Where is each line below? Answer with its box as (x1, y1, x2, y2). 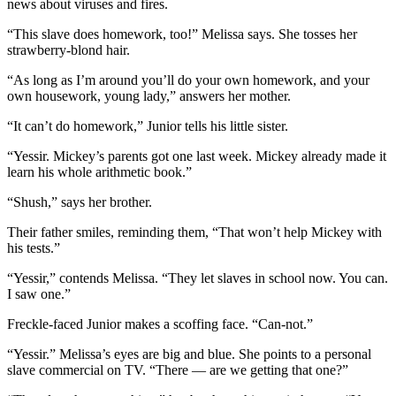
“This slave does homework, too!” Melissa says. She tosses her (7, 27, 357, 42)
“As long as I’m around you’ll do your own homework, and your (7, 72, 369, 88)
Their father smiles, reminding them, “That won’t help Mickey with (7, 225, 382, 240)
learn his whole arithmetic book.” (7, 164, 192, 180)
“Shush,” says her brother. (7, 194, 152, 210)
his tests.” (7, 240, 60, 256)
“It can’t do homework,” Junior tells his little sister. (7, 118, 288, 134)
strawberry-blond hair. (7, 42, 130, 58)
